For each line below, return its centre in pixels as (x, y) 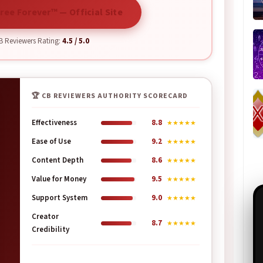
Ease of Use (51, 141)
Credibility (50, 230)
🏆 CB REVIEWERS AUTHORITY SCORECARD (110, 96)
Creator (45, 217)
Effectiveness (54, 123)
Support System (60, 198)
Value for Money (59, 179)
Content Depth (58, 160)
